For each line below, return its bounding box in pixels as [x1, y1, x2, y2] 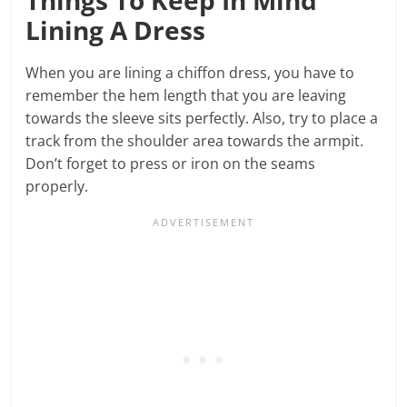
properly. [25, 175, 93, 196]
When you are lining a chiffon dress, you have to [25, 62, 355, 83]
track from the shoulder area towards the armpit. [25, 130, 364, 151]
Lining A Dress [25, 12, 206, 47]
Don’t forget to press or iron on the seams [25, 153, 316, 174]
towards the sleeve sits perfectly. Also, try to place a [25, 107, 379, 128]
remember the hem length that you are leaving [25, 84, 347, 105]
